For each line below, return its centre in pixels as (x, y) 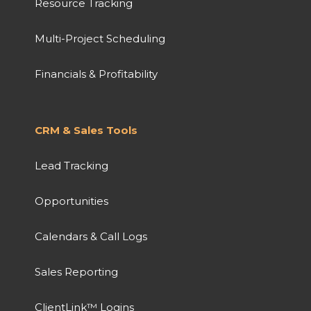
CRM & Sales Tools (86, 130)
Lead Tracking (72, 165)
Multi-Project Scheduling (100, 38)
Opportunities (72, 201)
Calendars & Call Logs (91, 236)
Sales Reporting (76, 271)
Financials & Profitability (96, 74)
